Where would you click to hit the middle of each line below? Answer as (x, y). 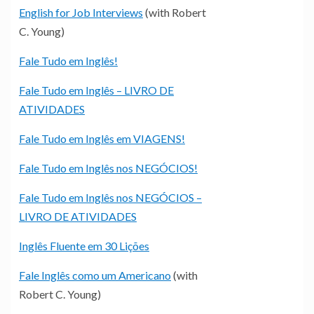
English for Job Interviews (81, 12)
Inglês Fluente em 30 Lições (84, 245)
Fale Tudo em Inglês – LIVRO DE (96, 90)
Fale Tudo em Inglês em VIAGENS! (102, 138)
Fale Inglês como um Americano (95, 275)
